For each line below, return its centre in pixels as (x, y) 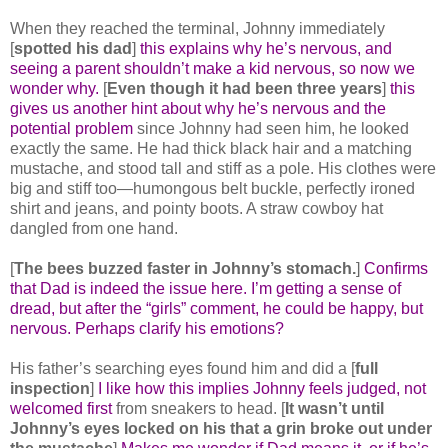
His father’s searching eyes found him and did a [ (182, 368)
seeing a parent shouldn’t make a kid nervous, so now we (212, 68)
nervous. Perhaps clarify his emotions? (147, 328)
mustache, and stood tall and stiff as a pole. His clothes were (223, 168)
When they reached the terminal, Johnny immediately (197, 28)
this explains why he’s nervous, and (266, 48)
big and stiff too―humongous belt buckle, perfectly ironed (212, 188)
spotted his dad (73, 48)
